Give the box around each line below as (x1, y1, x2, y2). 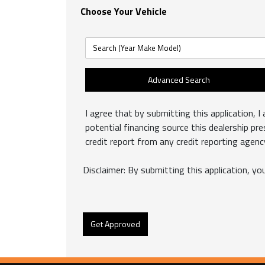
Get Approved (91, 218, 140, 231)
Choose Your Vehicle (80, 4, 167, 18)
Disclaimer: (83, 162, 125, 177)
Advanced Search (148, 73, 211, 86)
